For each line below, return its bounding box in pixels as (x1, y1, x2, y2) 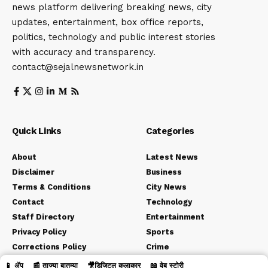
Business (146, 167, 182, 177)
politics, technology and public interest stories (12, 32, 215, 43)
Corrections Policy (12, 242, 86, 252)
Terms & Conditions (12, 182, 91, 192)
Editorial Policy (12, 257, 72, 267)
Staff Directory (12, 212, 75, 222)
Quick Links (12, 126, 62, 137)
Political (146, 257, 179, 267)
